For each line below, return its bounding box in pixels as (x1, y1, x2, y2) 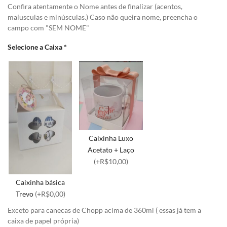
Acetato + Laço (87, 145, 134, 154)
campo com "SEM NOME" (8, 23, 89, 32)
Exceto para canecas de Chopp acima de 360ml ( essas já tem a (8, 206, 201, 215)
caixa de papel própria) (8, 217, 79, 225)
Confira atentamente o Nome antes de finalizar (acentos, (8, 2, 182, 11)
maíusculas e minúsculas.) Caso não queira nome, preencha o (8, 13, 198, 21)
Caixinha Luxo (88, 133, 133, 142)
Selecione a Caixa (8, 42, 62, 51)
